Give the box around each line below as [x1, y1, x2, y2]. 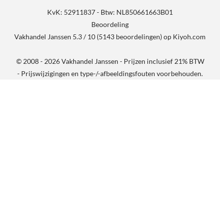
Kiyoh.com [173, 32, 206, 41]
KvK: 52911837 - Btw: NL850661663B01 [47, 7, 173, 16]
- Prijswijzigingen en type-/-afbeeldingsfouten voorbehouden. [17, 69, 203, 78]
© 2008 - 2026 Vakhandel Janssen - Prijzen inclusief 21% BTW [16, 56, 204, 65]
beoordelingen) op [114, 32, 173, 41]
